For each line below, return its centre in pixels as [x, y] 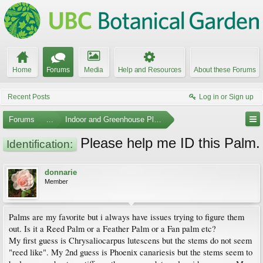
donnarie [61, 172]
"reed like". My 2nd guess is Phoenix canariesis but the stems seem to [131, 252]
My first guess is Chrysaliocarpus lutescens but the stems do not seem [130, 240]
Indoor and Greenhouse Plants [117, 119]
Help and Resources [149, 70]
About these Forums [225, 70]
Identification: [40, 144]
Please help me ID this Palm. [168, 143]
